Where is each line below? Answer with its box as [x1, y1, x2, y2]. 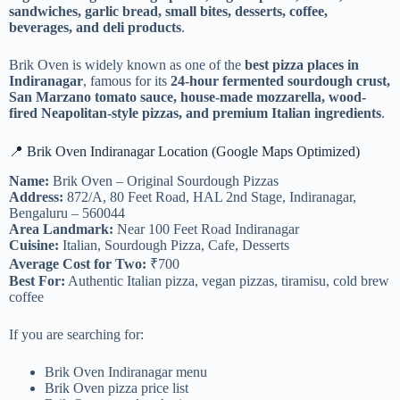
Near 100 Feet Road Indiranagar [113, 221, 299, 237]
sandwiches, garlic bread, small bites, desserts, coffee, [9, 3, 328, 19]
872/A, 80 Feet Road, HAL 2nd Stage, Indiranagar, [63, 188, 356, 204]
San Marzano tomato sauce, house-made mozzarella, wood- [9, 88, 366, 104]
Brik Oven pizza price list [45, 379, 188, 396]
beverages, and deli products [9, 19, 181, 35]
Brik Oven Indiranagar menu [45, 363, 207, 379]
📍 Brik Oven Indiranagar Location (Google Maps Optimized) [9, 143, 360, 159]
